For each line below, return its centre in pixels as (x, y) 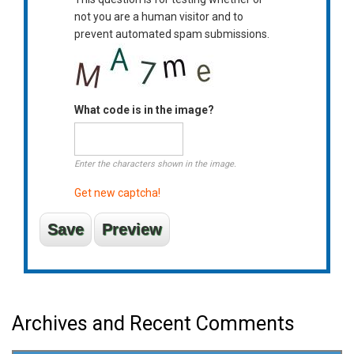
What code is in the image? (144, 109)
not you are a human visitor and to (158, 16)
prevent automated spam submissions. (171, 34)
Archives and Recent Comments (153, 323)
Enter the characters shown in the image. (155, 164)
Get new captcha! (117, 192)
